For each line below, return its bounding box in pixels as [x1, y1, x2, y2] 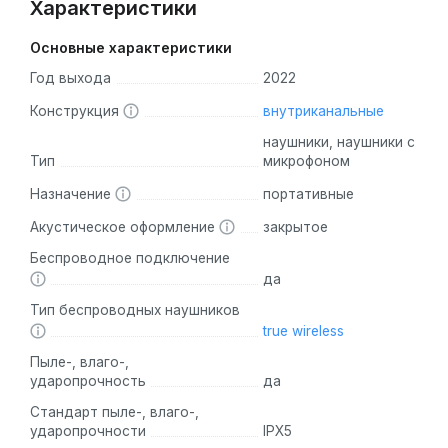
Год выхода [30, 70, 111, 87]
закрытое [262, 219, 328, 236]
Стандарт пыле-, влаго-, [30, 404, 199, 421]
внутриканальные [262, 103, 384, 120]
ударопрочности [30, 423, 146, 440]
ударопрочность [30, 373, 146, 390]
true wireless [262, 323, 344, 340]
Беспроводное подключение [30, 250, 230, 267]
